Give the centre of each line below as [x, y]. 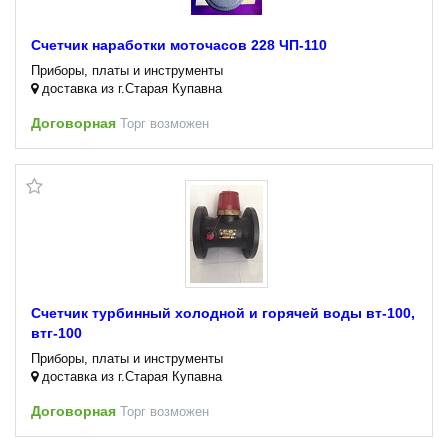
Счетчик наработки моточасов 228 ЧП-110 [179, 44]
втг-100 [56, 332]
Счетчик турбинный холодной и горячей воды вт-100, [223, 312]
